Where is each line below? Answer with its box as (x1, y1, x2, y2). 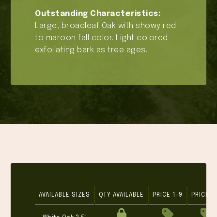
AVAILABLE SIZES (39, 192, 91, 198)
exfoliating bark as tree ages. (35, 46, 148, 54)
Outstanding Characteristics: (35, 10, 161, 18)
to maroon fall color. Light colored (35, 34, 168, 42)
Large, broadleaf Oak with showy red (35, 22, 176, 30)
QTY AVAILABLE (99, 192, 144, 198)
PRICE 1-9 (153, 192, 183, 198)
